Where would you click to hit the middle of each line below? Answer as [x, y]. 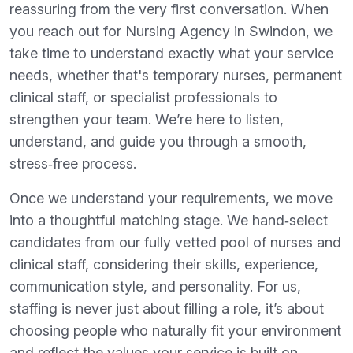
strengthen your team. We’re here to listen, [147, 120]
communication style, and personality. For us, [155, 287]
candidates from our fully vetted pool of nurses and [175, 243]
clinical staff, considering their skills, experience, [164, 265]
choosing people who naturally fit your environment [175, 331]
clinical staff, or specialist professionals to [143, 98]
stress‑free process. [73, 164]
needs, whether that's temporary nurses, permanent [176, 76]
